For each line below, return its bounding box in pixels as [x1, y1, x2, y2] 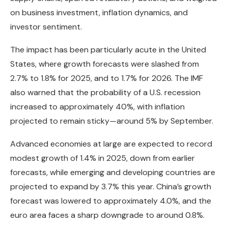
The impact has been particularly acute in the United [10, 44, 206, 55]
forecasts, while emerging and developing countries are [10, 167, 215, 178]
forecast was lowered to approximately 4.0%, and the [10, 195, 211, 207]
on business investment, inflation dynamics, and [10, 7, 188, 18]
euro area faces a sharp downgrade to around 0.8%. [10, 210, 205, 221]
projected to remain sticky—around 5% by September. [10, 116, 213, 127]
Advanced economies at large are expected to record [10, 138, 212, 150]
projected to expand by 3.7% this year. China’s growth [10, 181, 211, 192]
